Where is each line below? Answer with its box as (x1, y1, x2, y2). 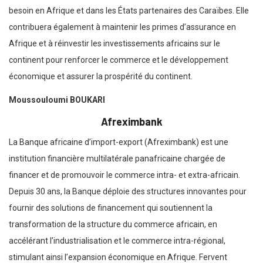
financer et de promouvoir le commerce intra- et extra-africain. (9, 170, 240, 180)
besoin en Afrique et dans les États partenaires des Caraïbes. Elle (9, 5, 249, 15)
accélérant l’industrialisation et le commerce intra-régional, (9, 235, 225, 245)
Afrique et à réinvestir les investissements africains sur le (9, 38, 220, 48)
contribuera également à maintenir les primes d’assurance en (9, 22, 236, 32)
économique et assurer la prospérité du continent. (9, 71, 193, 81)
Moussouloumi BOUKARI (9, 95, 105, 104)
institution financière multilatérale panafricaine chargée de (9, 153, 225, 163)
